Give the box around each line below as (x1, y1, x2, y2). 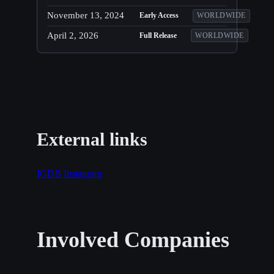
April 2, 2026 (47, 30, 98, 40)
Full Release (139, 31, 177, 40)
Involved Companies (37, 227, 229, 252)
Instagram (64, 168, 102, 179)
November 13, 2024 (47, 10, 124, 21)
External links (37, 128, 147, 149)
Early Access (139, 11, 179, 20)
